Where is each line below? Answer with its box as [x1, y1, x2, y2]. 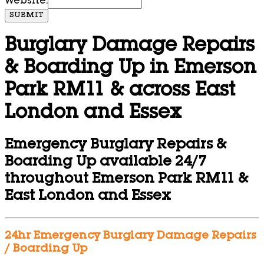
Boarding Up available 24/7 [5, 156, 206, 170]
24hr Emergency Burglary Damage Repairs [5, 230, 256, 242]
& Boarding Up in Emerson [5, 59, 256, 78]
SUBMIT [9, 11, 44, 20]
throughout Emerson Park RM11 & [5, 173, 248, 187]
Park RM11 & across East [5, 81, 235, 101]
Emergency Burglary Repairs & [5, 138, 226, 153]
